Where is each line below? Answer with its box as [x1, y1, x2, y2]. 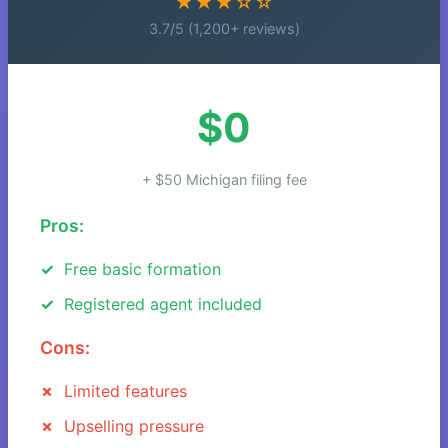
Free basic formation [64, 259, 221, 280]
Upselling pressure [64, 415, 204, 436]
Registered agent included [64, 293, 262, 314]
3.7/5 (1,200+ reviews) [148, 20, 300, 38]
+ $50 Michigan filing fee [141, 171, 307, 189]
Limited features [64, 381, 187, 402]
